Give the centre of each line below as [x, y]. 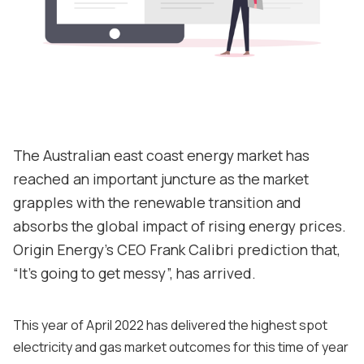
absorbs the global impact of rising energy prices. [180, 226]
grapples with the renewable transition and [157, 203]
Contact [182, 52]
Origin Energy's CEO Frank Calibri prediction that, [177, 250]
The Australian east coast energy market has [161, 156]
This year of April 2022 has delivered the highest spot [170, 325]
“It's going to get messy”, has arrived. [134, 273]
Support [182, 88]
